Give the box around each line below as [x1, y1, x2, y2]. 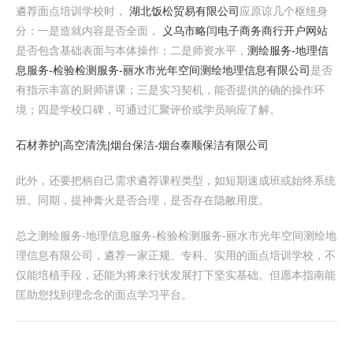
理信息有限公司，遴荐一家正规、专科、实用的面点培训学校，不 [16, 249, 336, 262]
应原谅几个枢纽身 [240, 5, 328, 17]
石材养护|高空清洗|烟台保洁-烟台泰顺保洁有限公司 [16, 139, 269, 151]
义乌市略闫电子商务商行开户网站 [162, 24, 328, 37]
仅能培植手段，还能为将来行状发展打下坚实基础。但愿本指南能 [16, 269, 336, 281]
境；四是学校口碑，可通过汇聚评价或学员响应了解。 [16, 103, 281, 116]
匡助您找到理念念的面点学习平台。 [16, 288, 192, 301]
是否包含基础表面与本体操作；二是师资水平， [16, 44, 247, 57]
